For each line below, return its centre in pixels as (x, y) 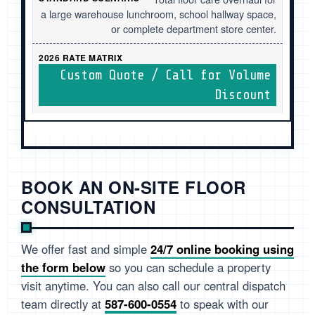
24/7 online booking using (222, 249)
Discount (243, 95)
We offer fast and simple (86, 249)
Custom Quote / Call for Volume (165, 76)
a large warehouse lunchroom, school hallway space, (159, 14)
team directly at (63, 304)
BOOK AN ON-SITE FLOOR (134, 187)
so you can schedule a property (188, 268)
